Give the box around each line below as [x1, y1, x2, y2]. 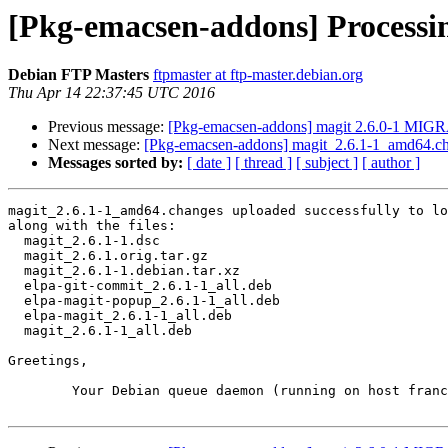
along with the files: [8, 218, 176, 234]
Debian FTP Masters [8, 66, 149, 84]
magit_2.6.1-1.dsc [8, 233, 24, 249]
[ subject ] [296, 154, 358, 172]
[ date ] [187, 154, 231, 172]
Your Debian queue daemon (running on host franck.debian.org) [8, 383, 72, 399]
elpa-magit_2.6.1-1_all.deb [8, 308, 24, 324]
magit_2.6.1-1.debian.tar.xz [8, 263, 24, 279]
